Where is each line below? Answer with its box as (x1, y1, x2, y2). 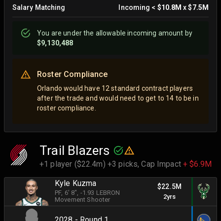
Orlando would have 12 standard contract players (37, 84, 193, 92)
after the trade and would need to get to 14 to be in (37, 94, 199, 102)
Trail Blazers (39, 143, 110, 158)
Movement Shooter (55, 196, 110, 204)
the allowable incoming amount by (81, 29, 192, 37)
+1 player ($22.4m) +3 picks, (39, 159, 142, 169)
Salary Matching (12, 3, 66, 12)
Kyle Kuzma (55, 179, 97, 188)
